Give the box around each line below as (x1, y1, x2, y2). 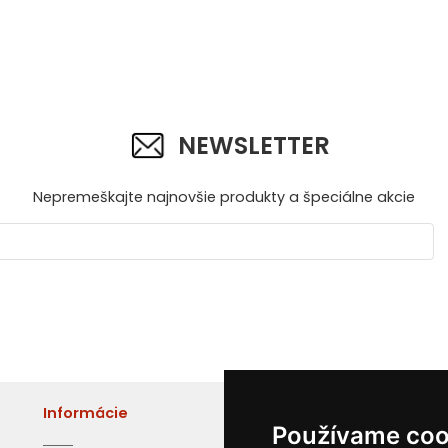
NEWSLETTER (178, 128, 330, 162)
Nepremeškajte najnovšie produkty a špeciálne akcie (33, 186, 415, 207)
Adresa (329, 403, 384, 424)
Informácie (42, 403, 128, 424)
